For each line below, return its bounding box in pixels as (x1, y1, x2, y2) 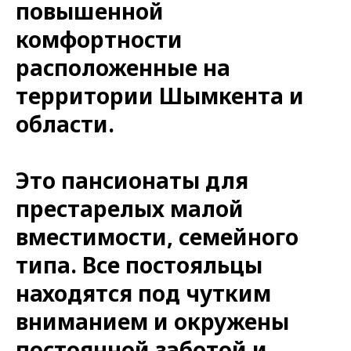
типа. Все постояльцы (16, 249, 262, 280)
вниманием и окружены (16, 306, 289, 336)
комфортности (16, 24, 183, 54)
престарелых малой (16, 193, 244, 223)
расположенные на (16, 52, 230, 82)
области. (16, 108, 114, 139)
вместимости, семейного (16, 221, 299, 251)
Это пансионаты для (16, 165, 248, 195)
